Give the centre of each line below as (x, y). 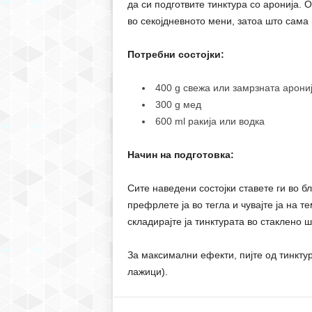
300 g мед (178, 105)
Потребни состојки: (175, 55)
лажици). (147, 272)
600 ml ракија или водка (210, 122)
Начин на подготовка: (180, 155)
